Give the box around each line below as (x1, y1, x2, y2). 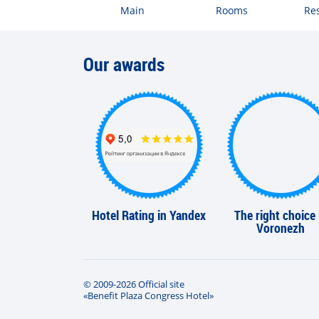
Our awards (83, 51, 164, 78)
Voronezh (256, 219, 305, 237)
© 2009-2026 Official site (83, 278, 184, 291)
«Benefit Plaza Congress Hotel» (83, 289, 214, 303)
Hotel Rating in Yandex (92, 206, 206, 224)
